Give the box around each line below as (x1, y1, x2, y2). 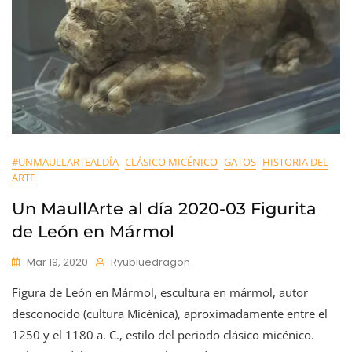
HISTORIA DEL (262, 154, 328, 169)
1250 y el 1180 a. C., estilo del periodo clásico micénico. (12, 326, 314, 343)
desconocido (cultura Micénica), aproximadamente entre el (12, 305, 328, 321)
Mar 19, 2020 (27, 254, 88, 269)
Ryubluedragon (111, 254, 190, 269)
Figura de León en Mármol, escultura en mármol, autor (12, 284, 308, 300)
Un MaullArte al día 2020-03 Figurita (12, 198, 317, 218)
